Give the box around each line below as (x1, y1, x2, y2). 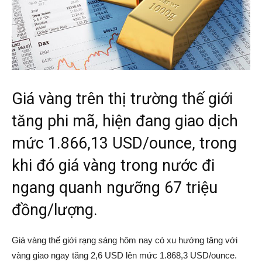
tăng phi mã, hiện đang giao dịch (12, 112, 238, 131)
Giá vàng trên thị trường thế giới (12, 89, 233, 109)
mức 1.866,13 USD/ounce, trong (12, 134, 237, 153)
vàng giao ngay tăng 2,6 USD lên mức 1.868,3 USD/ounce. (12, 250, 237, 261)
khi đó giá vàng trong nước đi (12, 156, 215, 175)
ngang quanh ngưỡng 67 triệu (12, 178, 218, 198)
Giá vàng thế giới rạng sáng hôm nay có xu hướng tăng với (12, 235, 237, 246)
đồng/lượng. (12, 201, 98, 220)
